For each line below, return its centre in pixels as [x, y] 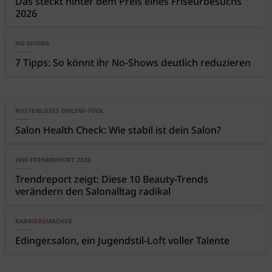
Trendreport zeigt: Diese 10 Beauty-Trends [112, 180]
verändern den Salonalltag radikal [93, 192]
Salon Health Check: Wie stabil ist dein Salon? [118, 131]
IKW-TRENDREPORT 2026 [53, 161]
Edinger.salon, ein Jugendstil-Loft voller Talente [122, 242]
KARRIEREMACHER [44, 222]
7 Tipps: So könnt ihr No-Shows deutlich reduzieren [133, 64]
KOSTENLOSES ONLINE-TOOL [60, 111]
